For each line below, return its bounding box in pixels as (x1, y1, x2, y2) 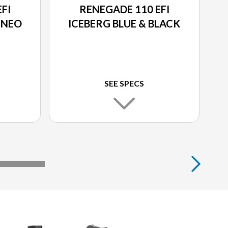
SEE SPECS (104, 78, 144, 89)
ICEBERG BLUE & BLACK (68, 17, 180, 30)
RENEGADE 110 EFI (79, 3, 169, 16)
